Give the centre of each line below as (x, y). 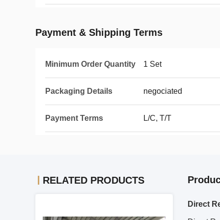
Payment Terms (74, 118)
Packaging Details (79, 91)
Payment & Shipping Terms (99, 32)
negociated (163, 91)
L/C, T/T (157, 118)
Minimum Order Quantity (90, 64)
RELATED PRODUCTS (94, 180)
